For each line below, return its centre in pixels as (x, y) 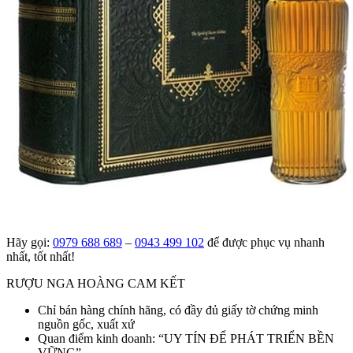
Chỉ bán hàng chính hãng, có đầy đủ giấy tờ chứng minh (178, 310)
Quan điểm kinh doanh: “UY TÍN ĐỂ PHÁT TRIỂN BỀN (186, 338)
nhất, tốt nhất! (41, 256)
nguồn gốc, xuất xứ (86, 324)
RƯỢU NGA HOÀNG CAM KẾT (96, 283)
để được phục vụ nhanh (264, 242)
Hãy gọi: (30, 242)
